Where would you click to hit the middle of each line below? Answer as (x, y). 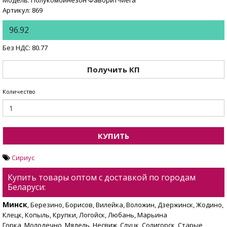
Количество (19, 92)
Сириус (23, 158)
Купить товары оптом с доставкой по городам (102, 178)
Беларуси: (27, 187)
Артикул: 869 (23, 10)
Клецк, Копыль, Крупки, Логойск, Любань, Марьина (85, 215)
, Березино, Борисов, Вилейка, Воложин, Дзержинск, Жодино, (125, 205)
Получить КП (113, 69)
